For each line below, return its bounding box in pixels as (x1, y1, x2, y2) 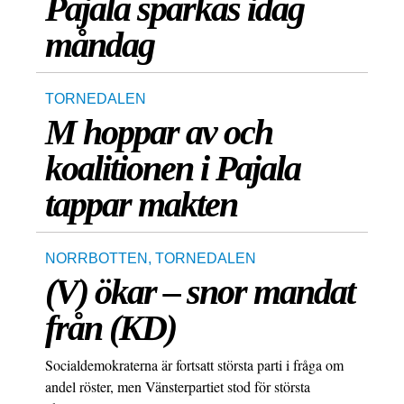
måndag (45, 24, 154, 66)
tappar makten (45, 184, 237, 225)
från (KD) (45, 308, 176, 349)
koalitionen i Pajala (45, 148, 300, 189)
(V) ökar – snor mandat (45, 271, 354, 313)
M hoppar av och (45, 112, 272, 153)
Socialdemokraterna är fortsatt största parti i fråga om (45, 355, 344, 375)
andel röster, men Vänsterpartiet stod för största (45, 377, 310, 397)
